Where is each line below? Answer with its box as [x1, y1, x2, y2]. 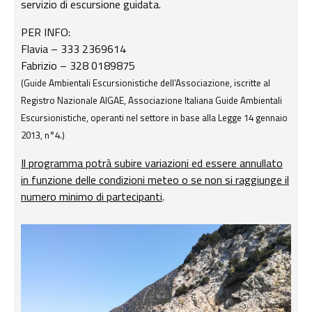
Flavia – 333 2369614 [21, 40, 126, 58]
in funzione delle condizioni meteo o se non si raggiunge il [21, 171, 289, 189]
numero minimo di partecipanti [21, 188, 162, 205]
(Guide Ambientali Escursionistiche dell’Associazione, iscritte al [21, 76, 270, 91]
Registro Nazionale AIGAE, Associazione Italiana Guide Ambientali [21, 93, 282, 108]
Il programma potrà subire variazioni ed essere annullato [21, 155, 283, 172]
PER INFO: [21, 24, 70, 41]
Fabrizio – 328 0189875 [21, 57, 135, 75]
